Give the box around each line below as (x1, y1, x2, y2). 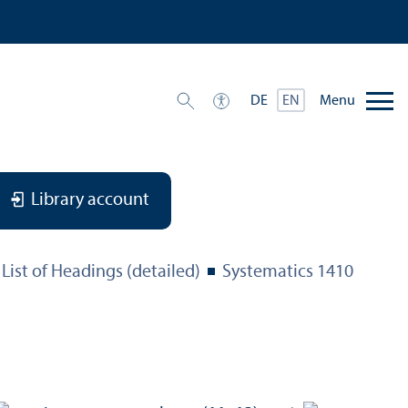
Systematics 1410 (222, 263, 353, 282)
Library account (31, 191, 149, 210)
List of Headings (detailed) (2, 263, 200, 282)
